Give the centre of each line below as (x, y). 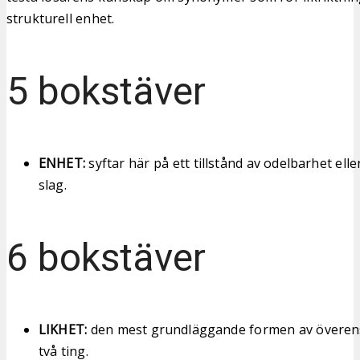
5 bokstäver (106, 91)
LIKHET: (63, 329)
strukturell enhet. (61, 18)
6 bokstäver (106, 257)
